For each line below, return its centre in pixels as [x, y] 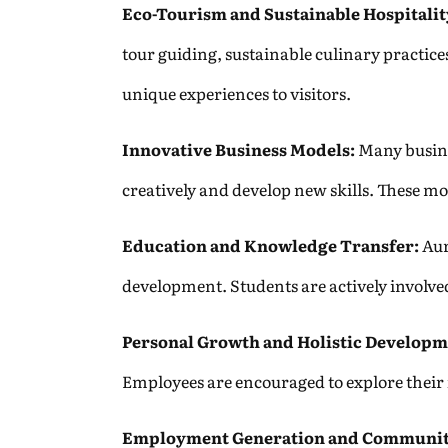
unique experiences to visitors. [236, 93]
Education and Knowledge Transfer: [270, 245]
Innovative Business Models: [238, 149]
